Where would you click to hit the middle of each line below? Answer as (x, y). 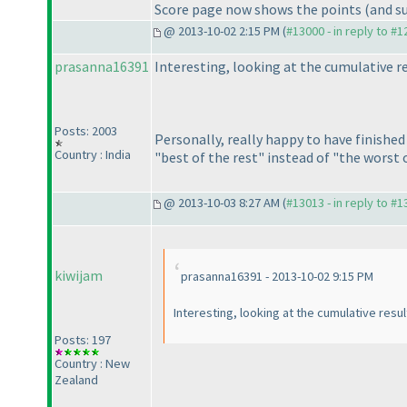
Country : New (92, 364)
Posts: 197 (83, 340)
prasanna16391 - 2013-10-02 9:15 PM (277, 277)
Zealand (76, 380)
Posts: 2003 (86, 131)
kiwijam (79, 276)
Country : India (93, 155)
